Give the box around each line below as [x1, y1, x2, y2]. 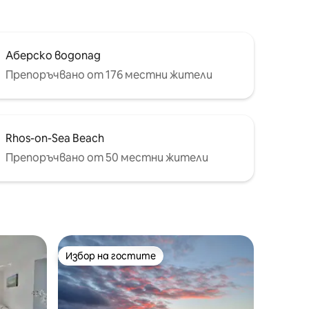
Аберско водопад [6, 48, 101, 63]
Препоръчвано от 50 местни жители [6, 150, 208, 165]
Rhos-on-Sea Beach [6, 130, 104, 146]
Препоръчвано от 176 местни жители [6, 67, 212, 82]
